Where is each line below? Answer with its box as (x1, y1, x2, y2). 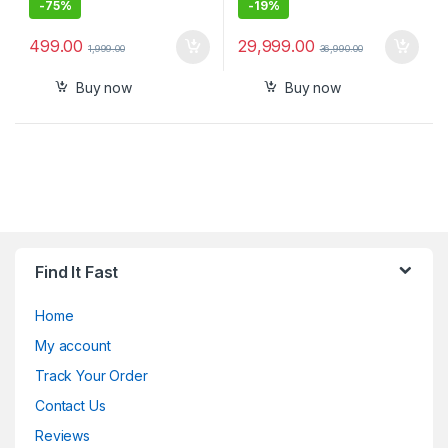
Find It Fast (35, 262, 119, 283)
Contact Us (35, 397, 106, 415)
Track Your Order (35, 367, 148, 385)
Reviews (35, 427, 91, 445)
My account (35, 337, 111, 355)
